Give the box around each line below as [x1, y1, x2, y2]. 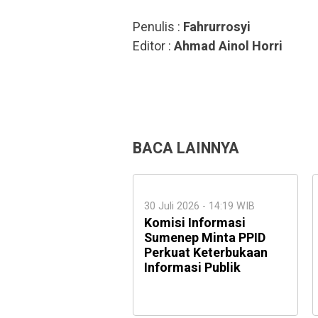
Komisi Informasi [144, 214, 246, 233]
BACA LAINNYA [133, 137, 239, 160]
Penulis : [133, 18, 183, 37]
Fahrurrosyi [183, 18, 251, 37]
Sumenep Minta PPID [144, 229, 265, 248]
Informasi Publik [144, 258, 241, 278]
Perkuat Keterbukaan [144, 243, 268, 263]
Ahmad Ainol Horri [174, 37, 283, 56]
